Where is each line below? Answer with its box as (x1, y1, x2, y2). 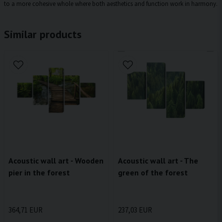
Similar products (4, 27, 82, 42)
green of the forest (118, 167, 188, 177)
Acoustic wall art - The (118, 155, 198, 166)
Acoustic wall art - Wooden (8, 155, 104, 166)
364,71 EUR (8, 205, 43, 215)
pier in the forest (8, 167, 70, 177)
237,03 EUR (118, 205, 152, 215)
